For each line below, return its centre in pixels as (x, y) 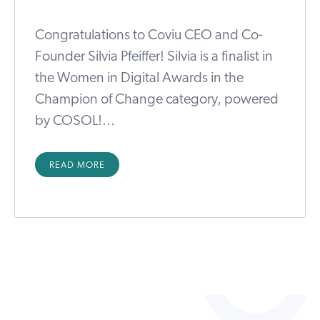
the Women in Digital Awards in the (139, 79)
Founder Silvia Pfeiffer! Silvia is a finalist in (154, 57)
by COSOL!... (75, 122)
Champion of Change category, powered (157, 100)
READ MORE (77, 166)
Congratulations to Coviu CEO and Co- (149, 36)
